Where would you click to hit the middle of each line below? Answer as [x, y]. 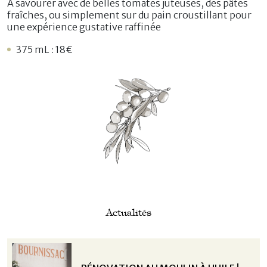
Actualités [129, 213]
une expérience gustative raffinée [84, 27]
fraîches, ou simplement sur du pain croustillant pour [129, 15]
